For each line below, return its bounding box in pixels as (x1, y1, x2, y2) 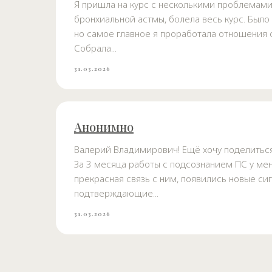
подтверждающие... (74, 186, 158, 199)
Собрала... (74, 41, 117, 54)
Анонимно (74, 118, 134, 135)
